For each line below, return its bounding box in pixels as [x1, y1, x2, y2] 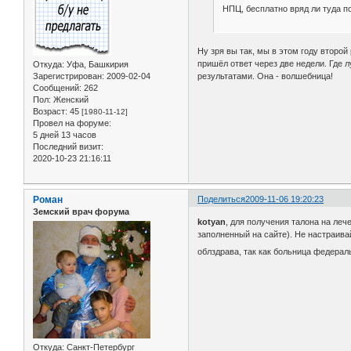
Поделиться [197, 194, 246, 204]
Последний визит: [33, 142, 103, 152]
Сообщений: [33, 83, 81, 93]
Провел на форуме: [33, 118, 111, 128]
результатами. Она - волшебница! [197, 71, 334, 81]
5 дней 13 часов [33, 130, 96, 140]
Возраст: [33, 107, 67, 117]
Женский [51, 95, 89, 105]
